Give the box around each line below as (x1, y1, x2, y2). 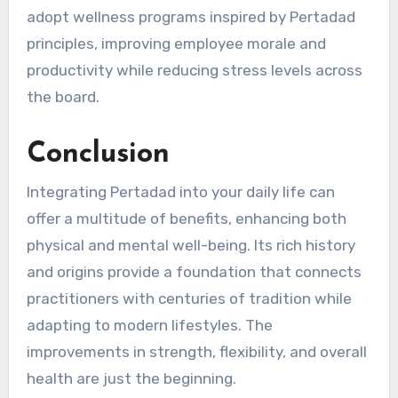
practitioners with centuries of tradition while (26, 289, 352, 307)
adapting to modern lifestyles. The (26, 315, 273, 334)
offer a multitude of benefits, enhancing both (26, 209, 346, 227)
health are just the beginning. (26, 369, 236, 387)
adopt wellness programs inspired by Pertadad (26, 7, 355, 26)
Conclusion (26, 139, 170, 169)
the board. (26, 87, 99, 106)
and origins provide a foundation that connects (26, 262, 362, 281)
